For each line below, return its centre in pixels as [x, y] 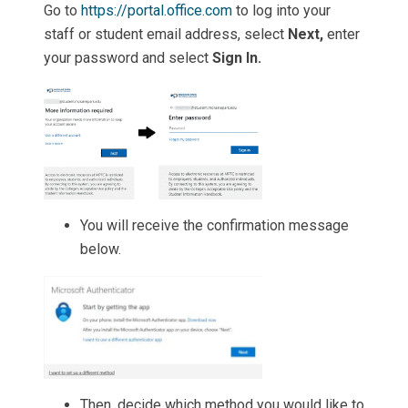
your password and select [128, 57]
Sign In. [237, 57]
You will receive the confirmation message [214, 226]
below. [101, 250]
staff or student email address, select [166, 34]
